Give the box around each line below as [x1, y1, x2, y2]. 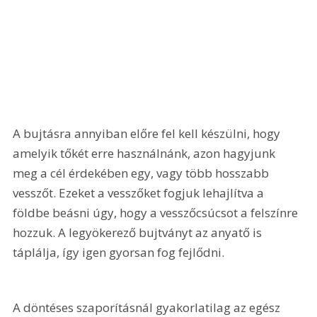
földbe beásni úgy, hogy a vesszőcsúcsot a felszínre [13, 204, 301, 221]
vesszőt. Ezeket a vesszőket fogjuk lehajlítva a [13, 184, 267, 201]
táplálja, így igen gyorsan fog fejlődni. [13, 243, 225, 260]
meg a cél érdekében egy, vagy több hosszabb [13, 164, 272, 181]
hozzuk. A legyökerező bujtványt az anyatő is [13, 224, 265, 241]
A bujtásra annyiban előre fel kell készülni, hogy [13, 125, 284, 142]
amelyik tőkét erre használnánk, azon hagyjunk [13, 144, 279, 161]
